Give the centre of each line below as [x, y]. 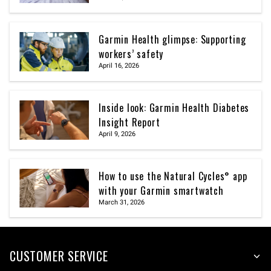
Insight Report [129, 122]
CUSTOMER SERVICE [59, 256]
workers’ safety [131, 54]
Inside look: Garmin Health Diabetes [174, 107]
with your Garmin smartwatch [161, 190]
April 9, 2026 [117, 134]
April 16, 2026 [119, 66]
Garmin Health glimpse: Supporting [172, 39]
